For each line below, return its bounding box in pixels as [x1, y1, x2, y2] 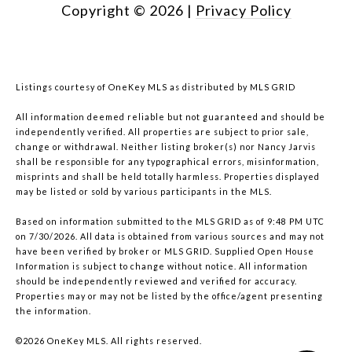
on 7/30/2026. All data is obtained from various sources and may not [16, 231, 324, 242]
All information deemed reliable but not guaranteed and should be [16, 112, 325, 123]
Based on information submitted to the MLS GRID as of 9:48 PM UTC [16, 216, 324, 227]
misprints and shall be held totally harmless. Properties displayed [16, 171, 320, 182]
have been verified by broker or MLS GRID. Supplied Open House [16, 246, 314, 257]
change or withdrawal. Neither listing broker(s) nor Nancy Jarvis [16, 141, 316, 152]
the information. [16, 306, 91, 317]
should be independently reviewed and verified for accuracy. [16, 276, 297, 287]
